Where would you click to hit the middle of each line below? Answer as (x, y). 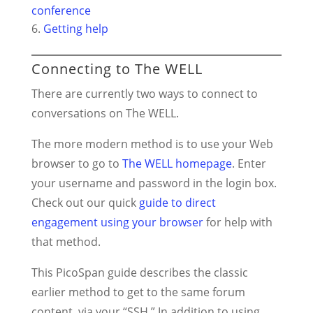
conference (61, 10)
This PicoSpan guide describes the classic (139, 272)
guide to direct (177, 203)
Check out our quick (85, 203)
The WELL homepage (177, 163)
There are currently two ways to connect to (144, 94)
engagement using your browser (117, 222)
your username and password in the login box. (154, 183)
